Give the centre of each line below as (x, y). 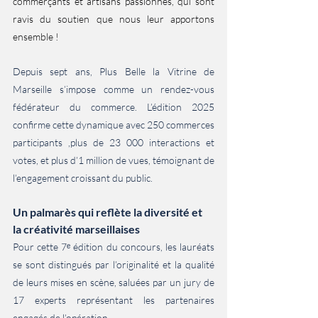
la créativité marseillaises (76, 229)
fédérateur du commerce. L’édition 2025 (114, 107)
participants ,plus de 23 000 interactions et (114, 142)
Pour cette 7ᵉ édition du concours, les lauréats (114, 247)
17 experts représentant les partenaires (114, 300)
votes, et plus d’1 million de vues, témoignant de (114, 160)
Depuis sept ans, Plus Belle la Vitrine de (114, 71)
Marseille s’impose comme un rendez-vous (114, 89)
